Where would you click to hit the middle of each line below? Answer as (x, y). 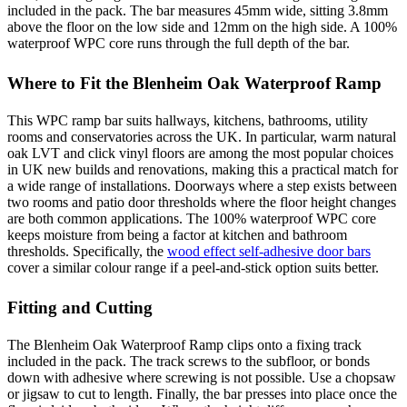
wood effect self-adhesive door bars (269, 251)
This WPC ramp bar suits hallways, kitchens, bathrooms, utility (188, 120)
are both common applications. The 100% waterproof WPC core (192, 218)
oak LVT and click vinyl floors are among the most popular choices (200, 153)
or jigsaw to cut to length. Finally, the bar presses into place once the (202, 393)
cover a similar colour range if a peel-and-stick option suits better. (193, 267)
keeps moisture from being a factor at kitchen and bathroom (177, 234)
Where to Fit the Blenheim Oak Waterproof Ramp (194, 84)
